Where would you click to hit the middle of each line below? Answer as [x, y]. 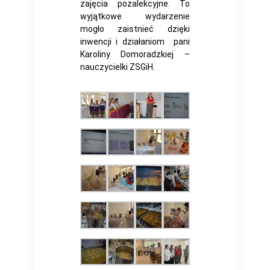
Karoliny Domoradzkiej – [135, 54]
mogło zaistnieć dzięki [135, 29]
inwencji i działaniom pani [135, 41]
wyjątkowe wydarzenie [135, 16]
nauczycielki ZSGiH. [117, 67]
